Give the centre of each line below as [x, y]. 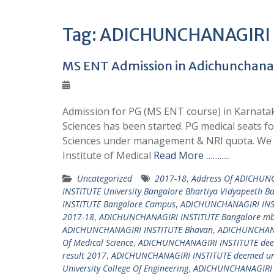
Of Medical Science [98, 243]
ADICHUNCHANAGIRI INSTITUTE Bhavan [138, 230]
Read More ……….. [192, 155]
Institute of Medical [108, 155]
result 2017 [84, 255]
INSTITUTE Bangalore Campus [119, 204]
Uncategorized [105, 178]
